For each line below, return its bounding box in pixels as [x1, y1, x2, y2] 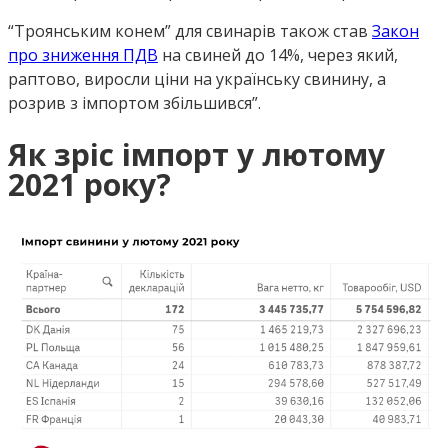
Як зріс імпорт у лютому [8, 134, 385, 176]
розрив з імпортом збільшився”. [8, 92, 261, 115]
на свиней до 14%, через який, [158, 44, 398, 67]
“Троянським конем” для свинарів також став [8, 20, 372, 43]
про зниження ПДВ [8, 44, 158, 67]
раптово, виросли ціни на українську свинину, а [8, 68, 386, 91]
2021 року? [8, 164, 171, 206]
